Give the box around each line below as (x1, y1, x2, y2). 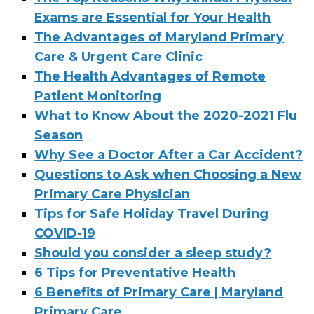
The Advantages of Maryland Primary (34, 29, 285, 46)
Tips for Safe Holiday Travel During (34, 206, 269, 222)
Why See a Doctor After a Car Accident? (34, 147, 303, 163)
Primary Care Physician (34, 186, 191, 203)
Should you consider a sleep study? (34, 245, 272, 261)
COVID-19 (34, 226, 96, 242)
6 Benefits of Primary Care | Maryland (34, 285, 284, 301)
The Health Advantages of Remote (34, 69, 266, 85)
